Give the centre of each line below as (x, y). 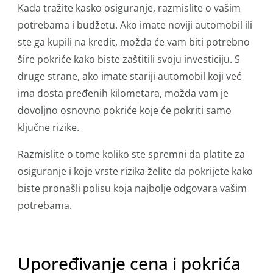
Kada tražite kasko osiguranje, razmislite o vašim (129, 8)
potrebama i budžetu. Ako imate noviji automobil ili (135, 25)
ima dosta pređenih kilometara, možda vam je (123, 93)
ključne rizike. (48, 127)
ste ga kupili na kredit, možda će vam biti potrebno (134, 42)
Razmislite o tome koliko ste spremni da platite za (131, 154)
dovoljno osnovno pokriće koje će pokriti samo (125, 110)
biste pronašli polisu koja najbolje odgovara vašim (132, 188)
